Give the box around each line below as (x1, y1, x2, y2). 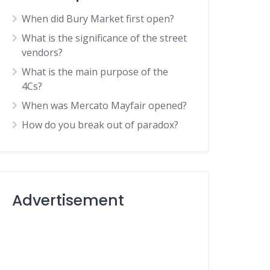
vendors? (22, 46, 63, 59)
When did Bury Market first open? (22, 12, 175, 25)
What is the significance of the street (22, 31, 187, 45)
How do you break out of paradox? (22, 118, 179, 131)
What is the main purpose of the (22, 65, 169, 78)
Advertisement (12, 190, 125, 211)
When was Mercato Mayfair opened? (22, 99, 187, 112)
